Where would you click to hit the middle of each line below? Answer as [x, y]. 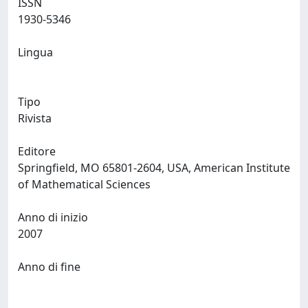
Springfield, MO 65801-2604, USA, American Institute [154, 168]
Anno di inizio [53, 217]
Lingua [35, 52]
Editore [37, 151]
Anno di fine [49, 267]
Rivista [35, 118]
